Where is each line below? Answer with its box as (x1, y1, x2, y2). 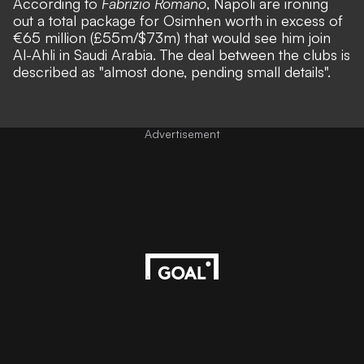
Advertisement (144, 127, 220, 141)
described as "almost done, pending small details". (13, 63, 331, 81)
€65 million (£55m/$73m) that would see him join (13, 28, 331, 47)
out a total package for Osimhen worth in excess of (13, 11, 343, 30)
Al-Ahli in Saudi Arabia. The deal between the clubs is (13, 45, 350, 64)
